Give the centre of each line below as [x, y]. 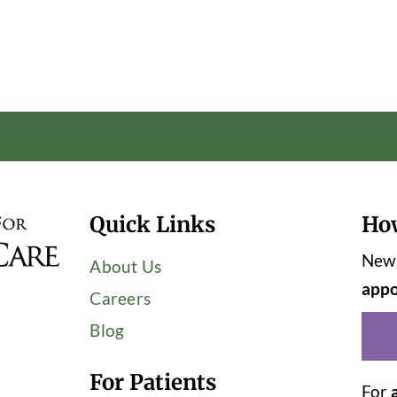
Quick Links [153, 224]
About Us [126, 266]
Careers [121, 298]
